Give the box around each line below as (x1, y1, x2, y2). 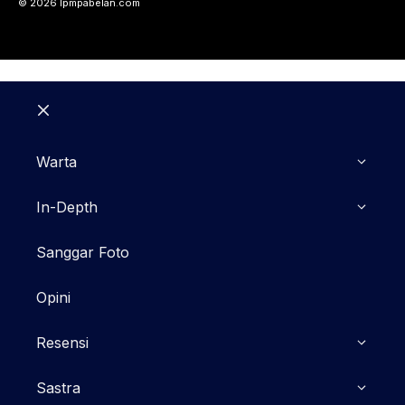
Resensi (36, 333, 89, 352)
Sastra (36, 378, 80, 397)
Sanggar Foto (36, 242, 129, 261)
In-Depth (36, 197, 98, 216)
